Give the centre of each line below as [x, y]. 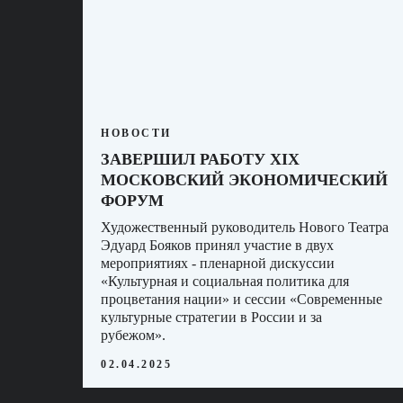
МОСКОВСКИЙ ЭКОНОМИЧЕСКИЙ [244, 179]
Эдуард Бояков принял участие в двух [217, 245]
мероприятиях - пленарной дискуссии [218, 263]
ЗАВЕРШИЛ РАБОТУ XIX [200, 159]
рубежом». [133, 335]
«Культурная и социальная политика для [225, 281]
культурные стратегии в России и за [211, 317]
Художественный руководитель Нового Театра [245, 227]
